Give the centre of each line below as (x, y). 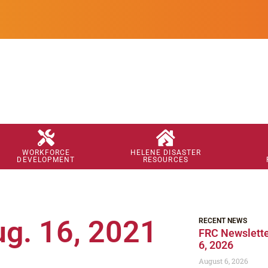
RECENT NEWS (223, 221)
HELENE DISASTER (166, 153)
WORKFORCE (46, 153)
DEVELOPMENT (46, 160)
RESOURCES (165, 160)
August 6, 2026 (223, 261)
